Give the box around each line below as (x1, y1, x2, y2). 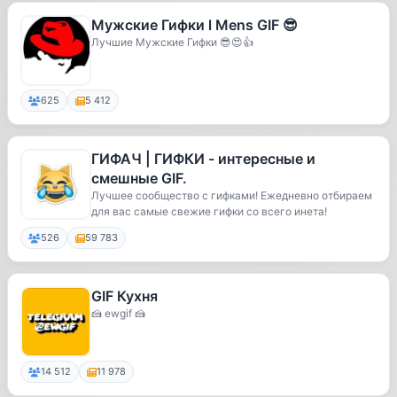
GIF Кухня (91, 287, 158, 305)
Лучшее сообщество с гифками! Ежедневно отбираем (91, 189, 372, 202)
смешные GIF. (91, 169, 187, 187)
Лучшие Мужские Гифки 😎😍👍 (91, 35, 253, 49)
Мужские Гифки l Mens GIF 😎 (91, 16, 298, 34)
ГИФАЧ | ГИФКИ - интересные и (91, 150, 315, 167)
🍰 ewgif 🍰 (91, 307, 145, 320)
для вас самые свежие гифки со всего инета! (91, 205, 327, 218)
